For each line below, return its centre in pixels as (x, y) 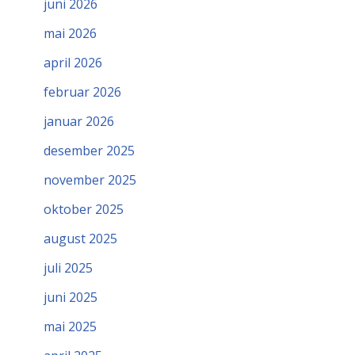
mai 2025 (70, 327)
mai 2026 (70, 34)
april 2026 (73, 63)
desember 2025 (89, 151)
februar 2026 (82, 92)
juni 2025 (71, 298)
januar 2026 (79, 122)
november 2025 (90, 180)
